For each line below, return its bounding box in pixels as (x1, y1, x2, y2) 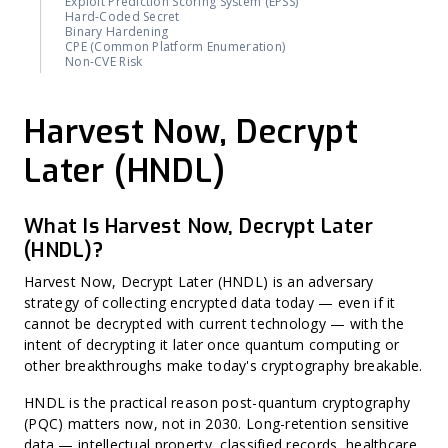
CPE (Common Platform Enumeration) (65, 38, 286, 55)
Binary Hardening (65, 23, 169, 40)
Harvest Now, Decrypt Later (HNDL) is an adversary (24, 272, 374, 291)
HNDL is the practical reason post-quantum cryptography (24, 393, 411, 412)
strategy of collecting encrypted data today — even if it (24, 293, 396, 312)
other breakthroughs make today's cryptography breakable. (24, 356, 423, 375)
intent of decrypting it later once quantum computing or (24, 335, 400, 354)
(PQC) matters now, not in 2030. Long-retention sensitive (24, 414, 410, 433)
